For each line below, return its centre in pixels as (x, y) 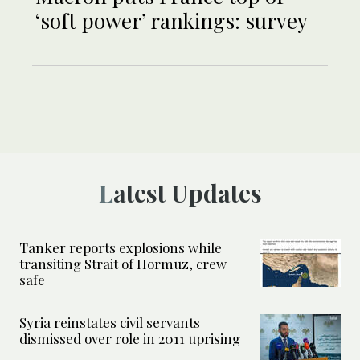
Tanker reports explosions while (121, 248)
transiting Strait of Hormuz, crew (123, 264)
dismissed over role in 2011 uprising (130, 339)
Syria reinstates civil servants (110, 323)
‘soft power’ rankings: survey (172, 21)
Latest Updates (187, 193)
